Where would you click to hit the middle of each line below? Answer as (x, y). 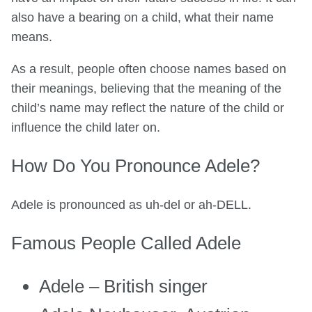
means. (32, 37)
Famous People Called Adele (126, 243)
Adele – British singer (123, 286)
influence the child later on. (86, 127)
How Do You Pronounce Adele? (135, 165)
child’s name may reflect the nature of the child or (148, 108)
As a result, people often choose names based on (149, 69)
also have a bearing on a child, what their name (142, 18)
